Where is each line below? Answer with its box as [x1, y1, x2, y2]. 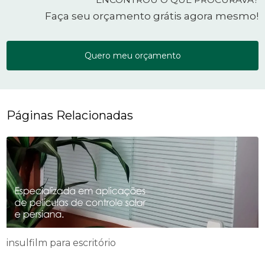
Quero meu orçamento [84, 50, 181, 62]
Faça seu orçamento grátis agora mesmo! [44, 10, 258, 22]
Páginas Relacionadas [7, 108, 134, 123]
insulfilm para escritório [7, 237, 117, 248]
